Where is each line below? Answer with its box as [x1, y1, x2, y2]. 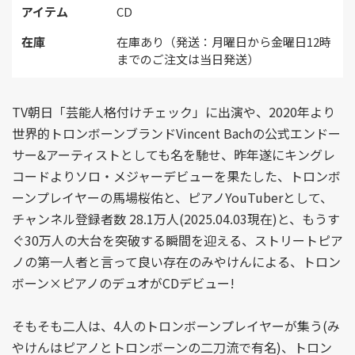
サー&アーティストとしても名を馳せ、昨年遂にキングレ [12, 145, 335, 165]
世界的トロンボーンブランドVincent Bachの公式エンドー [12, 124, 341, 143]
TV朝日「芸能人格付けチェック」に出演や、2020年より [12, 102, 335, 122]
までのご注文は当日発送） [116, 51, 259, 68]
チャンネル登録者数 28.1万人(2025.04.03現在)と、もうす [12, 209, 340, 229]
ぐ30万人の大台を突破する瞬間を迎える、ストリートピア [12, 231, 343, 250]
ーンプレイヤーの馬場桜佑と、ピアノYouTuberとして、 [12, 188, 333, 208]
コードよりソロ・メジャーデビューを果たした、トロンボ [12, 166, 341, 186]
